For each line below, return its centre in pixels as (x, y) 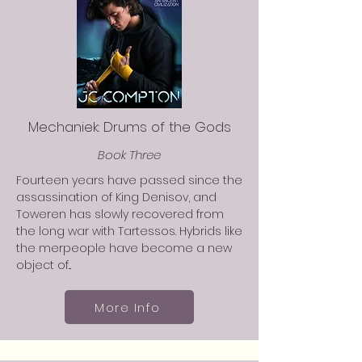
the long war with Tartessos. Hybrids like (129, 231)
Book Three (129, 155)
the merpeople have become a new (124, 248)
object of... (44, 265)
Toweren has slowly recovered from (120, 214)
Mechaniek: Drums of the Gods (129, 127)
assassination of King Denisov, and (116, 197)
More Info (128, 307)
